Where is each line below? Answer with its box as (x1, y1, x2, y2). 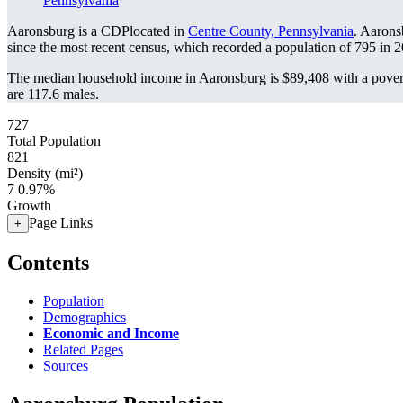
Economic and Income (43, 325, 179, 341)
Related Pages (43, 341, 123, 357)
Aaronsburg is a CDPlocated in (7, 23, 188, 39)
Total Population (7, 133, 101, 148)
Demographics (43, 309, 126, 325)
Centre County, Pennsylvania (188, 23, 354, 39)
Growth (7, 198, 51, 213)
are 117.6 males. (7, 86, 99, 102)
